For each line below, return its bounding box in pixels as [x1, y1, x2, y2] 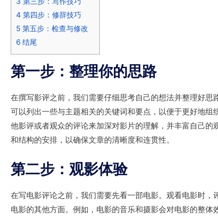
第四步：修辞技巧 [21, 10, 81, 20]
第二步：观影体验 [11, 160, 127, 178]
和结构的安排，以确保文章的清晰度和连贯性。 [11, 135, 174, 145]
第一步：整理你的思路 [11, 62, 157, 80]
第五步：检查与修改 [20, 24, 88, 34]
